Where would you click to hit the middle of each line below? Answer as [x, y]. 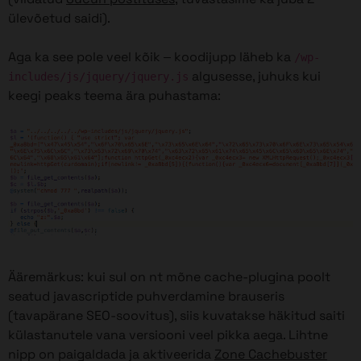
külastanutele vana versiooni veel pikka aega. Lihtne [168, 334]
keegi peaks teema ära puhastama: [114, 95]
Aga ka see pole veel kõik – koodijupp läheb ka [151, 56]
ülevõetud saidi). [59, 18]
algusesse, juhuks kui [255, 76]
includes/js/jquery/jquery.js [98, 76]
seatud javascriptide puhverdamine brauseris [146, 296]
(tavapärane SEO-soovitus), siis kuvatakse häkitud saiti [176, 315]
